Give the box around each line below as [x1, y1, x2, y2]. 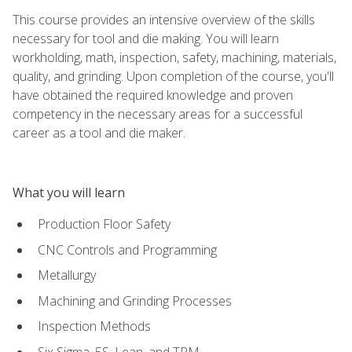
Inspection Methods [38, 317, 151, 335]
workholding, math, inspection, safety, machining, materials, [13, 48, 336, 66]
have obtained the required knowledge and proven [13, 86, 293, 104]
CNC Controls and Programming [38, 240, 217, 258]
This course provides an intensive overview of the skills [13, 10, 315, 28]
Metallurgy [38, 266, 96, 284]
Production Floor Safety [38, 214, 170, 233]
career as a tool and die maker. [13, 123, 185, 141]
